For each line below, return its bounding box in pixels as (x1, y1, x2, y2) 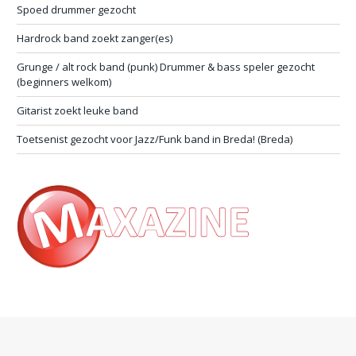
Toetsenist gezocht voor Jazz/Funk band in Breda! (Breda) (17, 131, 292, 146)
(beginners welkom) (17, 74, 111, 89)
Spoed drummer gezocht (17, 2, 136, 17)
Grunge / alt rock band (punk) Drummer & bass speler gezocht (17, 59, 315, 74)
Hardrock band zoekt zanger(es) (17, 30, 172, 45)
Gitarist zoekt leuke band (17, 103, 138, 118)
